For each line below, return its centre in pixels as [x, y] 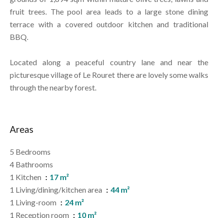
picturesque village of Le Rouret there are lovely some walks [109, 75]
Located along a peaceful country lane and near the [109, 62]
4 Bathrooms [31, 164]
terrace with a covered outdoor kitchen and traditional [109, 24]
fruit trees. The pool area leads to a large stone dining [109, 11]
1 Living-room [34, 202]
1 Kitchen [26, 177]
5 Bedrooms [30, 152]
